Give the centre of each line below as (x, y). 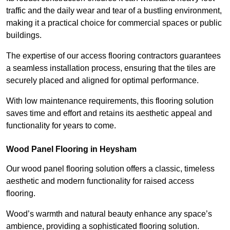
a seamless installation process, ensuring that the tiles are (111, 68)
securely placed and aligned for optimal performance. (102, 81)
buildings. (24, 35)
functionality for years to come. (61, 126)
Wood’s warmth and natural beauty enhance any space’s (109, 214)
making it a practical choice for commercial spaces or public (114, 23)
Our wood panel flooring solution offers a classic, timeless (110, 169)
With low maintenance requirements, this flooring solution (110, 101)
